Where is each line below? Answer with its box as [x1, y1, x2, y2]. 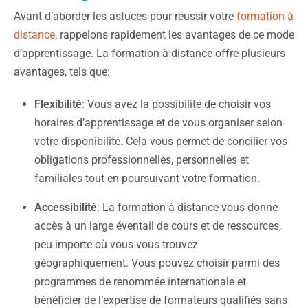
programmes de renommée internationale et [34, 274, 246, 288]
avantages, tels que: [14, 65, 110, 78]
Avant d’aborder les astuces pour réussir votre [14, 9, 236, 23]
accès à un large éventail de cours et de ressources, [34, 219, 281, 232]
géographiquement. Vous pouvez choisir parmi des [34, 256, 280, 269]
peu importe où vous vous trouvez [34, 237, 198, 251]
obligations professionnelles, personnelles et [34, 153, 249, 166]
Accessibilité [34, 200, 97, 214]
